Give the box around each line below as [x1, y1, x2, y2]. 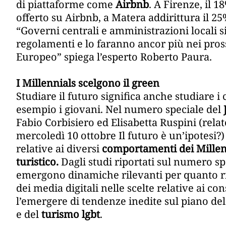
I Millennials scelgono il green [16, 76, 159, 90]
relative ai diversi [16, 142, 102, 156]
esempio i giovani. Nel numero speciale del [16, 102, 223, 117]
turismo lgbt [41, 207, 100, 221]
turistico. [16, 155, 59, 169]
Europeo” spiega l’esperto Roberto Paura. [16, 50, 212, 64]
